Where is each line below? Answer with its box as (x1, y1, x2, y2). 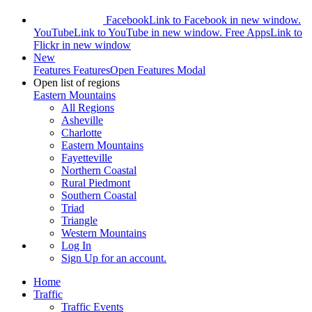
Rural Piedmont (61, 176, 130, 189)
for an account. (98, 251, 166, 264)
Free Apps (225, 26, 270, 38)
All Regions (61, 101, 114, 114)
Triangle (61, 214, 97, 226)
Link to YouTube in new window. (74, 26, 222, 38)
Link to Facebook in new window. (149, 13, 301, 26)
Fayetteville (61, 151, 112, 164)
